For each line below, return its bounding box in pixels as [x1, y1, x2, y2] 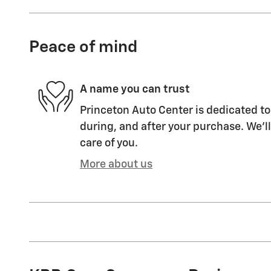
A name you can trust [80, 84, 190, 95]
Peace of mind [29, 39, 137, 56]
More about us [80, 158, 152, 170]
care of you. [80, 137, 138, 149]
